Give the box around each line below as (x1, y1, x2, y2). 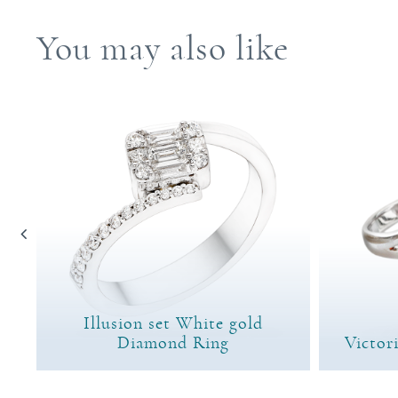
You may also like (36, 30, 289, 67)
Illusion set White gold (84, 314, 263, 332)
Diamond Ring (117, 333, 229, 352)
